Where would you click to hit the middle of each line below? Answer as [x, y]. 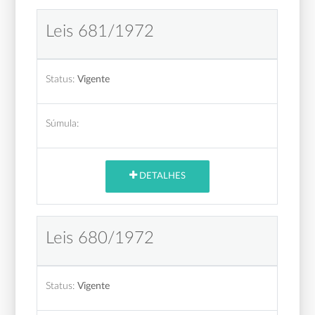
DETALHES [161, 176]
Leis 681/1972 [100, 31]
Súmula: [63, 123]
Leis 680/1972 [100, 238]
